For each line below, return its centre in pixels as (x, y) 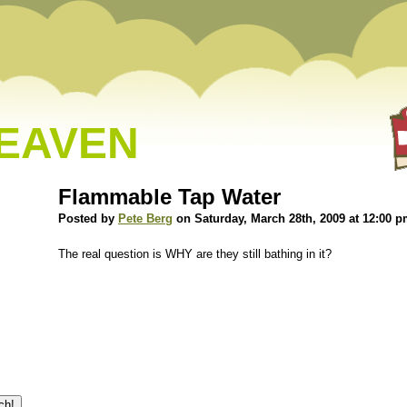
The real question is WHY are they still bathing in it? (195, 254)
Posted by (88, 218)
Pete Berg (145, 218)
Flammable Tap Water (169, 197)
